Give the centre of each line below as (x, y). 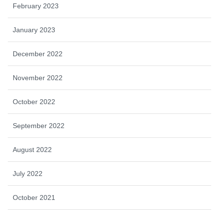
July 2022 (28, 173)
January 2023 (34, 30)
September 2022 (39, 125)
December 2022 (38, 54)
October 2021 (34, 197)
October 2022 (34, 101)
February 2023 (36, 6)
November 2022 (38, 77)
